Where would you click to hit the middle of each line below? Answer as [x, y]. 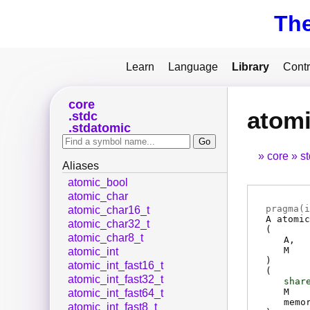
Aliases [81, 166]
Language [193, 67]
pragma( [285, 209]
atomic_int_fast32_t [116, 280]
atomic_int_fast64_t [116, 293]
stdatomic [101, 128]
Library [250, 67]
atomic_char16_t [109, 210]
